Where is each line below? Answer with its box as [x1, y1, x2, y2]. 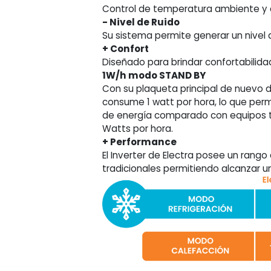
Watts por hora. [102, 122, 174, 135]
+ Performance [102, 135, 177, 149]
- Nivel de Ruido [102, 16, 180, 29]
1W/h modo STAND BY [102, 69, 206, 82]
